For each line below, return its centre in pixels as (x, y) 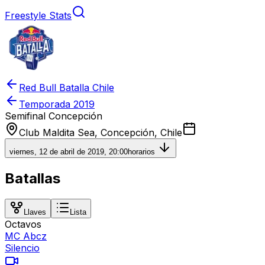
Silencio (22, 248)
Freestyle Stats (38, 15)
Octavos (23, 224)
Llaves (35, 212)
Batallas (33, 178)
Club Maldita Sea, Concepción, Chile (101, 132)
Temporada (46, 104)
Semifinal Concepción (54, 116)
